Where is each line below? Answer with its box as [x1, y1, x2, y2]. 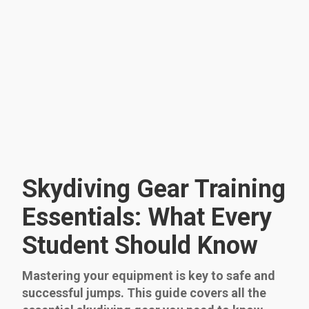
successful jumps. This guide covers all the [22, 285, 266, 300]
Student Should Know [22, 230, 258, 260]
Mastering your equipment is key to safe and [22, 268, 275, 283]
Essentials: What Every [22, 202, 272, 232]
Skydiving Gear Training [22, 174, 286, 203]
